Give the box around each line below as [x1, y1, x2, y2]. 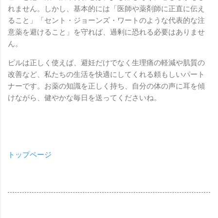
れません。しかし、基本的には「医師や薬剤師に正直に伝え [8, 4, 205, 14]
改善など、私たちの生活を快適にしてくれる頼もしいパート [8, 70, 205, 79]
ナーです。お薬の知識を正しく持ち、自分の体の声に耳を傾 [8, 82, 205, 91]
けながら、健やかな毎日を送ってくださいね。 [8, 93, 161, 103]
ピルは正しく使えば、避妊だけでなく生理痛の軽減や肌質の [8, 58, 205, 68]
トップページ [8, 150, 52, 159]
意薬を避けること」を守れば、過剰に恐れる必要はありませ [8, 28, 205, 37]
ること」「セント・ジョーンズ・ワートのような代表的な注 [8, 16, 205, 25]
